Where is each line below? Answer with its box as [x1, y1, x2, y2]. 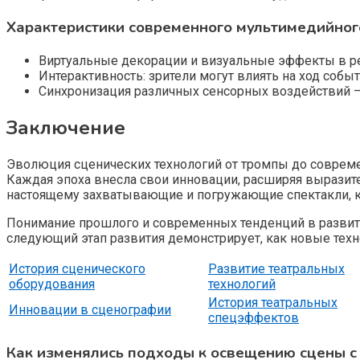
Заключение [6, 114, 125, 141]
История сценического [9, 260, 145, 276]
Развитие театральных [208, 260, 345, 276]
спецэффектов [208, 309, 299, 325]
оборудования [9, 276, 95, 292]
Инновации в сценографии [9, 301, 171, 317]
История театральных [208, 294, 337, 310]
